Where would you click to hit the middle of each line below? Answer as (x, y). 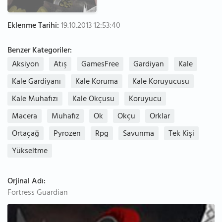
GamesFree (100, 65)
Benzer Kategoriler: (40, 51)
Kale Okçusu (93, 100)
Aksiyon (26, 65)
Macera (25, 117)
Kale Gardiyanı (36, 82)
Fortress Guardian (38, 193)
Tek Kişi (181, 134)
